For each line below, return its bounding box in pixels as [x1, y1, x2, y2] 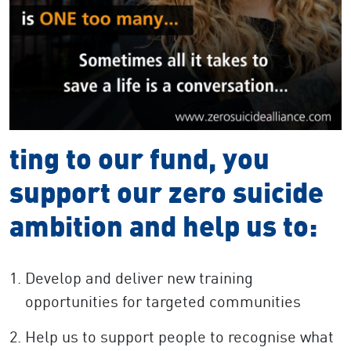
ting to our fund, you [9, 140, 270, 177]
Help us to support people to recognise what [25, 327, 334, 347]
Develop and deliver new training [25, 268, 253, 288]
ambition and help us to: [9, 208, 324, 244]
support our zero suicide [9, 174, 324, 211]
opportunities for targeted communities [25, 291, 309, 312]
